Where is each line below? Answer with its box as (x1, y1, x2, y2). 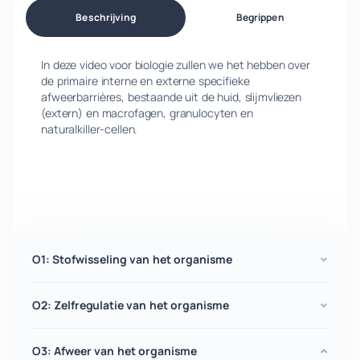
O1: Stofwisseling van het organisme (32, 252, 233, 267)
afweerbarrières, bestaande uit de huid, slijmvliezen (41, 89, 301, 104)
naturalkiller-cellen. (41, 121, 138, 137)
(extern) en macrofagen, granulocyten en (41, 105, 253, 121)
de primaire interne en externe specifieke (41, 73, 250, 88)
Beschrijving (76, 10, 136, 24)
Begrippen (235, 10, 284, 24)
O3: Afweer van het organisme (32, 343, 198, 358)
